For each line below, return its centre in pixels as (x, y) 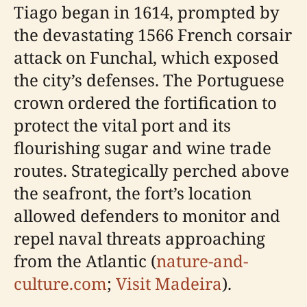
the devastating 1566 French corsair (153, 35)
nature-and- (202, 261)
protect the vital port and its (122, 125)
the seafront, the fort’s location (133, 193)
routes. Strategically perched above (151, 170)
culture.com (60, 283)
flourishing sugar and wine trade (143, 148)
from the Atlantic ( (85, 261)
